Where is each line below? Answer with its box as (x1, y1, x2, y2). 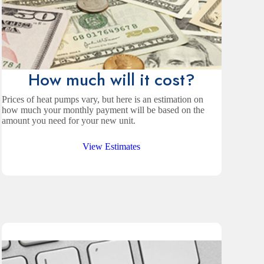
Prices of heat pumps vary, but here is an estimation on (1, 94, 203, 105)
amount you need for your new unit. (1, 115, 136, 126)
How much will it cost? (28, 68, 195, 93)
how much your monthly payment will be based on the (1, 105, 204, 115)
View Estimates (82, 141, 141, 152)
